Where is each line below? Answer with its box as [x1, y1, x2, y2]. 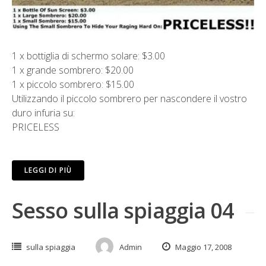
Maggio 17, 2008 [173, 241, 232, 252]
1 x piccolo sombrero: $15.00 [12, 77, 134, 91]
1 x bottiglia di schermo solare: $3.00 [12, 49, 165, 62]
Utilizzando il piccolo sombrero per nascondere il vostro [12, 91, 247, 105]
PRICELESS [12, 120, 59, 134]
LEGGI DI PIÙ [24, 164, 72, 175]
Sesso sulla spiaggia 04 [12, 195, 235, 225]
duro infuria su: [12, 106, 75, 119]
